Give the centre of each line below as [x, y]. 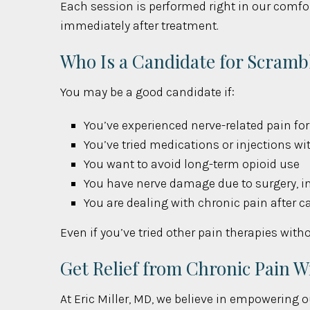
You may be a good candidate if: [147, 92]
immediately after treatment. [139, 25]
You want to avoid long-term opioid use [192, 164]
